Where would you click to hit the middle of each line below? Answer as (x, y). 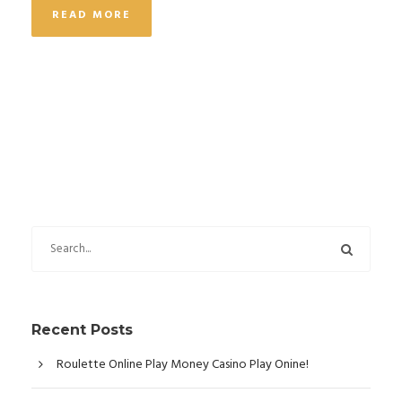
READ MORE (92, 15)
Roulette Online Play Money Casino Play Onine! (183, 365)
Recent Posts (82, 330)
